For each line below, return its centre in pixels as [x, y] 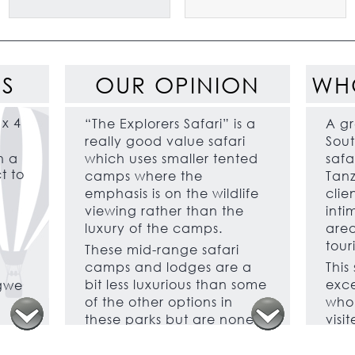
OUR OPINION [177, 84]
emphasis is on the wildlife [172, 193]
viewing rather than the [165, 211]
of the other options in [159, 302]
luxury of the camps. [154, 228]
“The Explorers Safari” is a [171, 124]
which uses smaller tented [172, 158]
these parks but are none [170, 319]
